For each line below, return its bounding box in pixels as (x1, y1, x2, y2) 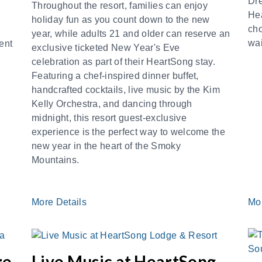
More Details (32, 197, 89, 207)
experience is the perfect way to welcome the (32, 127, 226, 137)
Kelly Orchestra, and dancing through (32, 99, 192, 109)
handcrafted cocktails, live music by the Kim (32, 85, 220, 95)
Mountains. (32, 155, 80, 165)
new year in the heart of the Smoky (32, 141, 181, 151)
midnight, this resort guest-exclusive (32, 113, 187, 123)
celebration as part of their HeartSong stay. (32, 57, 216, 67)
